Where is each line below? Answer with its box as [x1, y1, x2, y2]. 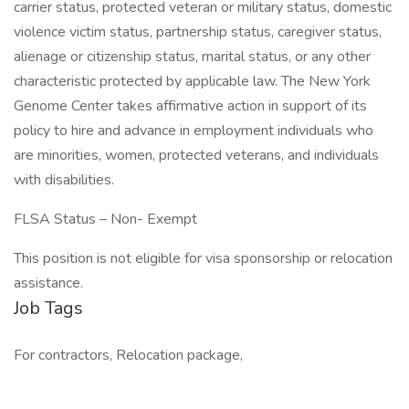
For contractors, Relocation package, [14, 345, 243, 365]
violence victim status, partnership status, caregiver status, [14, 22, 382, 42]
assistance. [14, 273, 83, 293]
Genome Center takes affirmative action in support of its [14, 96, 367, 116]
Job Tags [14, 296, 83, 320]
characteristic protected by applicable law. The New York [14, 71, 371, 91]
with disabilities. [14, 170, 114, 190]
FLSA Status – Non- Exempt [14, 209, 197, 229]
